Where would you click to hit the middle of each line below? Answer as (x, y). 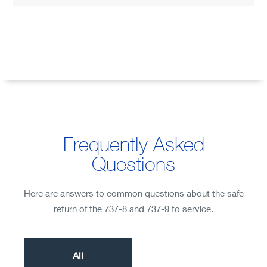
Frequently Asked (133, 144)
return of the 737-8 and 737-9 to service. (133, 209)
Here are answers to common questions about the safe (133, 193)
